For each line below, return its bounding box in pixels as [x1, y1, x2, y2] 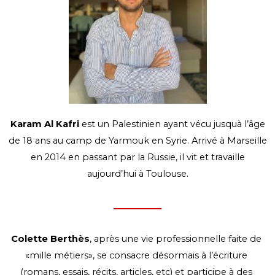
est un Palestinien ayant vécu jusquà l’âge [81, 118, 265, 130]
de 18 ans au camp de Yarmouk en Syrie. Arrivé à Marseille [8, 134, 267, 146]
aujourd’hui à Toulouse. [87, 168, 188, 179]
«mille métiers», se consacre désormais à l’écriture [25, 250, 247, 261]
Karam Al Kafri [10, 118, 82, 130]
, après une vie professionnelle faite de [90, 233, 261, 245]
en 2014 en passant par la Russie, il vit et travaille [30, 151, 245, 163]
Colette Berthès [11, 233, 90, 245]
